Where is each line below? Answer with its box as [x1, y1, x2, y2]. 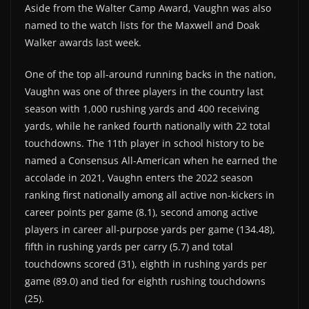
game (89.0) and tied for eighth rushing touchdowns [25, 275, 266, 288]
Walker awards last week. [25, 36, 141, 50]
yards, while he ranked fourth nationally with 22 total [25, 119, 270, 133]
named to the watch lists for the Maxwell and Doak [25, 19, 259, 32]
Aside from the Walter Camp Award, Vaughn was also [25, 1, 271, 15]
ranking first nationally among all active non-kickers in [25, 188, 275, 202]
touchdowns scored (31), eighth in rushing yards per [25, 257, 267, 271]
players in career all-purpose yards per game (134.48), [25, 223, 275, 237]
